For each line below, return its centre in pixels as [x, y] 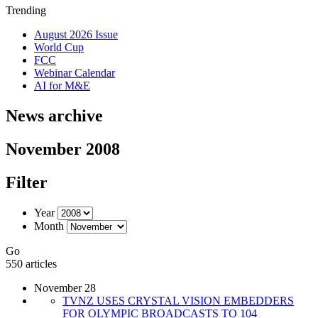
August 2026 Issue [76, 34]
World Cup [59, 47]
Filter [27, 182]
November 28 [65, 287]
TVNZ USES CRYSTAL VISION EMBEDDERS [178, 300]
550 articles [31, 263]
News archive [54, 115]
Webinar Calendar [75, 73]
